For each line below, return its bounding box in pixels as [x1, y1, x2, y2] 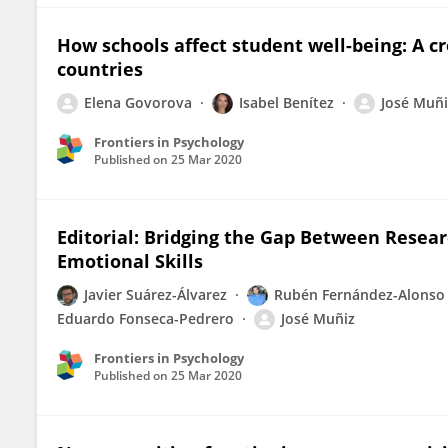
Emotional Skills [57, 249, 203, 273]
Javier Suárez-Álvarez [84, 285, 227, 304]
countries [57, 57, 143, 81]
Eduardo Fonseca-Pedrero [57, 309, 234, 328]
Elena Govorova [84, 93, 192, 112]
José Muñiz [281, 309, 355, 328]
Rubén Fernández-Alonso [274, 285, 445, 304]
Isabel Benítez [239, 93, 334, 112]
